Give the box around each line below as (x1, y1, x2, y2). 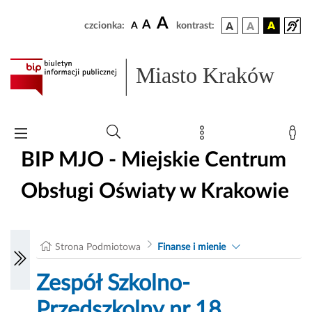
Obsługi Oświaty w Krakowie (21, 180, 289, 202)
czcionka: (84, 21, 125, 31)
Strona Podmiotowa (55, 242, 141, 253)
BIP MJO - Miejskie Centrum (21, 149, 286, 171)
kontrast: (176, 21, 214, 31)
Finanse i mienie (157, 242, 226, 253)
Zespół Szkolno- (36, 272, 191, 295)
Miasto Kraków (136, 63, 275, 88)
